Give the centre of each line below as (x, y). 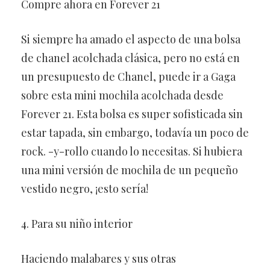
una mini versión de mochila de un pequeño (130, 170)
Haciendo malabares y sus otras (99, 259)
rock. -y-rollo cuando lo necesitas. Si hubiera (132, 151)
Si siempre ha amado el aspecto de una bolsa (131, 39)
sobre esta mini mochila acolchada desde (122, 95)
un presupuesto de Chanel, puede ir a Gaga (128, 77)
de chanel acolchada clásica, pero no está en (130, 58)
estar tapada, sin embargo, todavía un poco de (135, 133)
